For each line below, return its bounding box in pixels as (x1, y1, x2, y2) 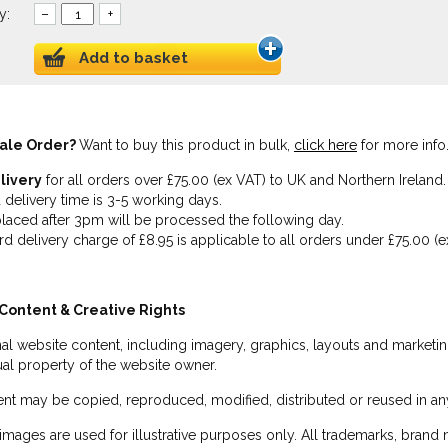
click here (294, 137, 357, 153)
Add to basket (79, 49, 188, 67)
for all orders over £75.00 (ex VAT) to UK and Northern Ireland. (42, 172, 446, 188)
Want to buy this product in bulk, (79, 137, 294, 153)
